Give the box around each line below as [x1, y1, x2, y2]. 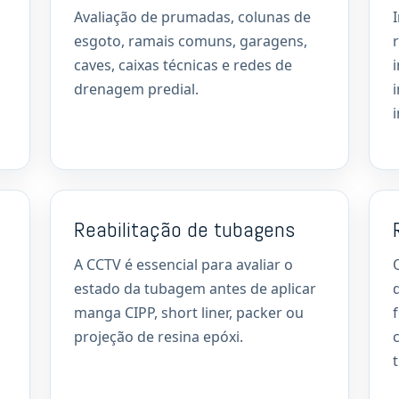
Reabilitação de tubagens [74, 216, 295, 243]
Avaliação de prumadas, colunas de [74, 7, 311, 27]
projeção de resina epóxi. [74, 327, 243, 346]
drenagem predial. [74, 79, 199, 99]
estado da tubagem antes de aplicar [74, 279, 316, 298]
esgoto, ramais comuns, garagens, [74, 31, 307, 51]
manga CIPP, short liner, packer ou [74, 303, 304, 322]
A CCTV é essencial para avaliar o [74, 255, 293, 274]
